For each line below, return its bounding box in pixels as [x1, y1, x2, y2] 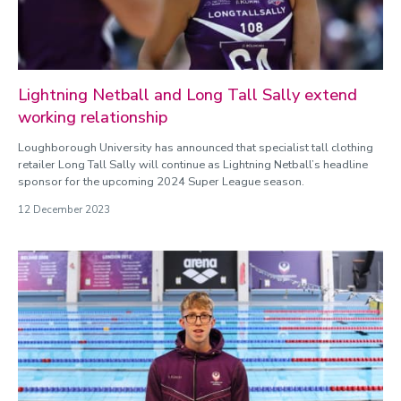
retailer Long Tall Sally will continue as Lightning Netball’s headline [18, 156, 368, 173]
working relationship [18, 106, 167, 128]
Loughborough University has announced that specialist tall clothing [18, 139, 373, 156]
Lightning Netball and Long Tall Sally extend [18, 83, 357, 106]
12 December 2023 [18, 202, 110, 217]
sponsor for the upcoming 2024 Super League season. [18, 173, 304, 190]
